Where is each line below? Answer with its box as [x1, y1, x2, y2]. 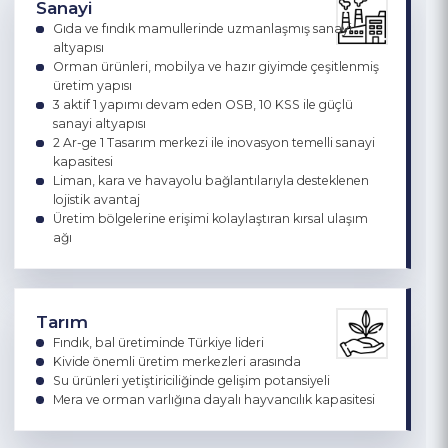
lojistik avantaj [56, 320, 148, 336]
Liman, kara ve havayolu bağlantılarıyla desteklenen [56, 300, 389, 316]
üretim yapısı [56, 200, 140, 216]
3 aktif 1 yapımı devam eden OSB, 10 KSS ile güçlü [56, 220, 372, 236]
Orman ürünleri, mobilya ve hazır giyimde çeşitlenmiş [56, 180, 400, 196]
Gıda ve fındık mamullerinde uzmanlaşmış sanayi [56, 140, 371, 156]
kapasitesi [56, 280, 120, 296]
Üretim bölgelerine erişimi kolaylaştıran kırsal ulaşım [56, 340, 388, 356]
